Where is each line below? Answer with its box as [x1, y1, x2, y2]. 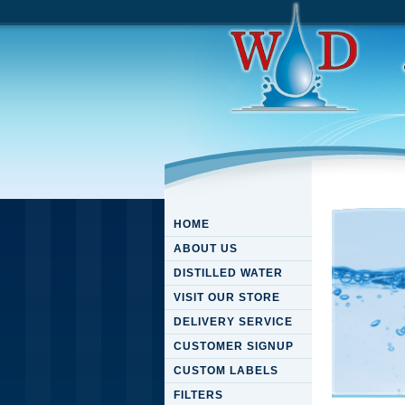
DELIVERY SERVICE [174, 316, 293, 328]
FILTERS [174, 389, 223, 401]
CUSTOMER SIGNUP [174, 340, 294, 353]
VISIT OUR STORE [174, 291, 280, 304]
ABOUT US [174, 242, 238, 255]
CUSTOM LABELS [174, 364, 278, 377]
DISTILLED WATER [174, 267, 283, 279]
